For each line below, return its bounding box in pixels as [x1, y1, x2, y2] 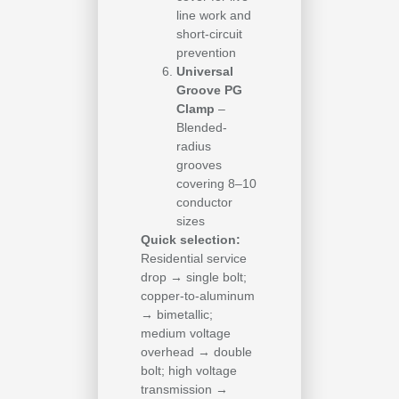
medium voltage [141, 326, 231, 341]
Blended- [176, 120, 227, 135]
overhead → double [141, 345, 252, 360]
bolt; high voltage [141, 363, 237, 379]
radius [176, 139, 211, 154]
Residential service [141, 251, 247, 266]
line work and [176, 8, 251, 23]
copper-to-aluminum [141, 289, 255, 304]
